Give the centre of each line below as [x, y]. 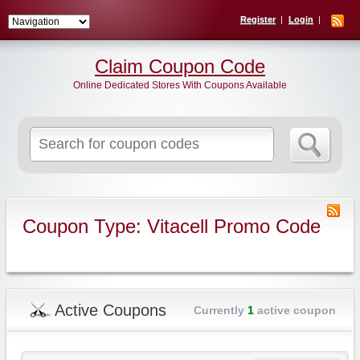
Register [258, 19]
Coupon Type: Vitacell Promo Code [171, 226]
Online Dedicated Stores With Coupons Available [180, 85]
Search [166, 134]
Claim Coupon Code [180, 66]
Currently [220, 310]
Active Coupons [110, 310]
